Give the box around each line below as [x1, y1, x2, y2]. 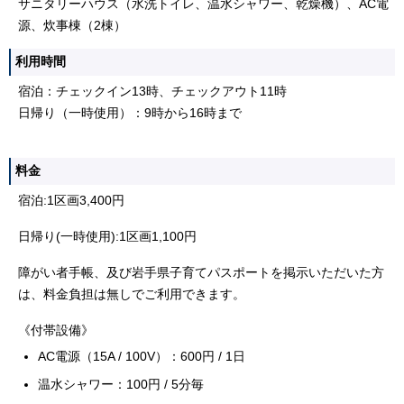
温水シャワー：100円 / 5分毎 [38, 377, 204, 391]
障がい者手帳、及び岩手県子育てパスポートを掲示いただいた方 [18, 265, 384, 280]
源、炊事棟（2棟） [18, 18, 126, 32]
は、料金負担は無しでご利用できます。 [18, 287, 245, 301]
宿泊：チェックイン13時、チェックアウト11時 [18, 84, 287, 98]
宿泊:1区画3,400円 [18, 193, 124, 207]
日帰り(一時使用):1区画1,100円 [18, 229, 197, 243]
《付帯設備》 [18, 323, 94, 337]
